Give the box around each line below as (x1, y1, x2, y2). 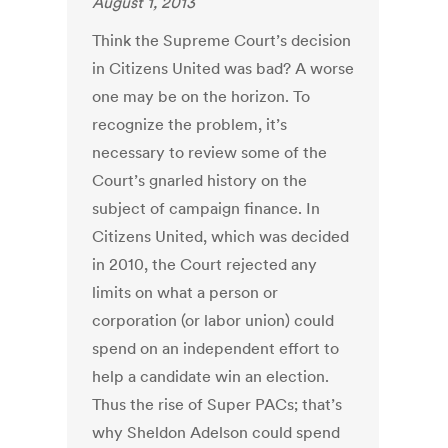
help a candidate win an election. (92, 366, 330, 387)
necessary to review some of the (92, 142, 328, 163)
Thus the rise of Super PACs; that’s (92, 394, 343, 415)
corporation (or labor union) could (92, 310, 335, 331)
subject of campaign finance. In (92, 198, 321, 219)
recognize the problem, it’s (92, 114, 288, 135)
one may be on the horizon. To (92, 86, 311, 107)
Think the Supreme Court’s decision (92, 30, 352, 51)
